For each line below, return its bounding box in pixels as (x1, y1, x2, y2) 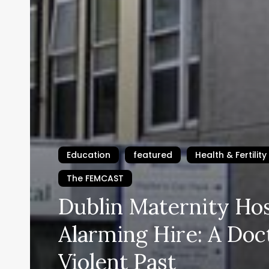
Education (67, 148, 111, 161)
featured (133, 148, 173, 161)
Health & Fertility (195, 148, 267, 161)
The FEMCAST (67, 172, 124, 184)
